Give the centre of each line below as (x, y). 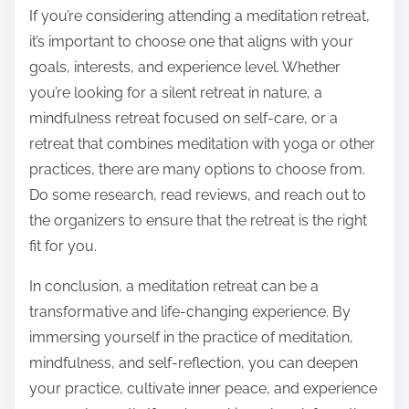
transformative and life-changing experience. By (190, 312)
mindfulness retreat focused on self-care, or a (184, 119)
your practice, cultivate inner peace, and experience (203, 389)
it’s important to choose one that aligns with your (191, 42)
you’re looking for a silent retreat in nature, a (176, 93)
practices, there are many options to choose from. (197, 170)
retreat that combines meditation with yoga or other (202, 144)
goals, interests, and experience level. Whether (185, 68)
